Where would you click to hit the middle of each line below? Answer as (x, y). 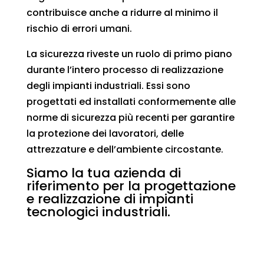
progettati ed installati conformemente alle (131, 102)
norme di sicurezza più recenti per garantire (130, 118)
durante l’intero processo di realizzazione (125, 70)
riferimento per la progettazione (131, 186)
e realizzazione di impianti (110, 199)
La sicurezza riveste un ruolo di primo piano (129, 54)
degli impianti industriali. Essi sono (108, 86)
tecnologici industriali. (98, 212)
